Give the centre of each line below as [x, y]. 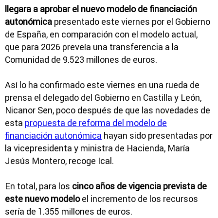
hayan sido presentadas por [157, 136]
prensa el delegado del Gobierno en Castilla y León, [103, 98]
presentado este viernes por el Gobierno [131, 22]
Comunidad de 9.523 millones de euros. [81, 60]
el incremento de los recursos [139, 199]
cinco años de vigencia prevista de [139, 186]
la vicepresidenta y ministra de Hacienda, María [97, 148]
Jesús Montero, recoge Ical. [60, 161]
